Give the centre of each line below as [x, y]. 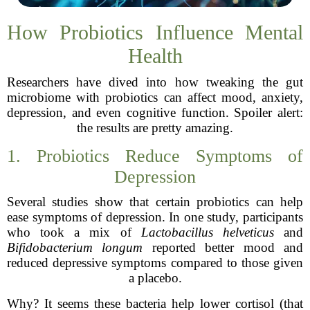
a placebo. [155, 278]
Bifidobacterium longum [75, 247]
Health [155, 56]
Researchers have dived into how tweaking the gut [155, 82]
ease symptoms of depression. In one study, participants [155, 217]
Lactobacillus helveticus [207, 232]
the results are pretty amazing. [155, 128]
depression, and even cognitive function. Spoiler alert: [155, 112]
